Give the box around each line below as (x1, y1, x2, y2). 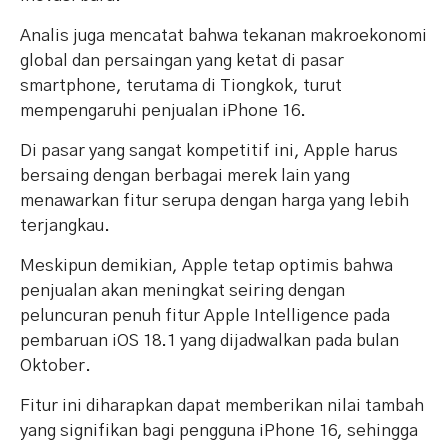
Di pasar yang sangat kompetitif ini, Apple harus (20, 142, 398, 160)
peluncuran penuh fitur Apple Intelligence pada (20, 307, 390, 325)
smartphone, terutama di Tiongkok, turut (20, 77, 342, 95)
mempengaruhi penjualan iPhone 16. (20, 102, 306, 120)
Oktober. (20, 357, 91, 375)
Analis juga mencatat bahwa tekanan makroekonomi (20, 27, 427, 45)
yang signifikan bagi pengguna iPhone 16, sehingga (20, 422, 418, 440)
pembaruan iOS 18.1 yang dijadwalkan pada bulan (20, 332, 399, 350)
